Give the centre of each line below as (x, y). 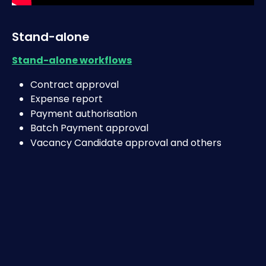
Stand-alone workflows (72, 61)
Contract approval (75, 84)
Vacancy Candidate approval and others (126, 142)
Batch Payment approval (89, 128)
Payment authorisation (84, 113)
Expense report (66, 99)
